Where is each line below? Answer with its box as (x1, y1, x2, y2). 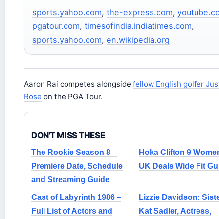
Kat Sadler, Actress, (138, 207, 211, 216)
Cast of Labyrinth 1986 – (31, 193, 121, 202)
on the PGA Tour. (42, 92, 103, 102)
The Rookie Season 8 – (31, 148, 117, 157)
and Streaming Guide (31, 175, 109, 184)
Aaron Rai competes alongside (24, 79, 133, 89)
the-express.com (107, 7, 173, 18)
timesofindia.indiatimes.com (85, 21, 192, 31)
